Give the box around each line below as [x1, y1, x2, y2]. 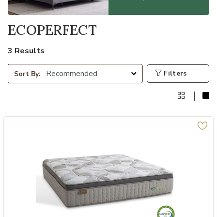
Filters [162, 69, 187, 78]
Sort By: [14, 69, 41, 78]
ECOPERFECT [8, 21, 97, 39]
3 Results [8, 46, 45, 56]
